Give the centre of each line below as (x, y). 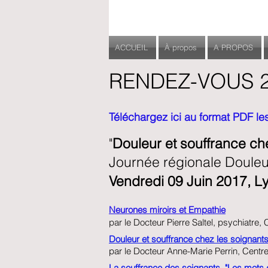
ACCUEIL (131, 47)
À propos (181, 47)
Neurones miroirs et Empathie (167, 210)
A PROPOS (233, 47)
